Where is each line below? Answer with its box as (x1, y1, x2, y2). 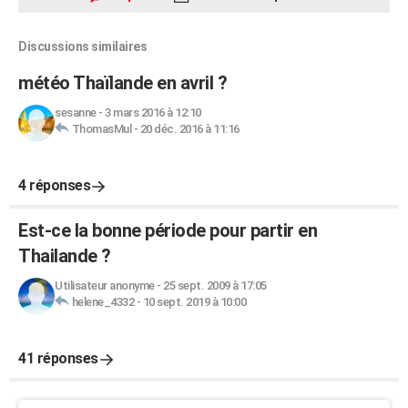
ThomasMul (71, 122, 131, 136)
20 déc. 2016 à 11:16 (139, 122, 240, 136)
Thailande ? (18, 245, 111, 267)
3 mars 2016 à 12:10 (105, 106, 201, 119)
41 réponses (18, 350, 98, 367)
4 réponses (18, 177, 90, 194)
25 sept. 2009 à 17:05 (163, 279, 267, 292)
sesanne (55, 106, 97, 119)
